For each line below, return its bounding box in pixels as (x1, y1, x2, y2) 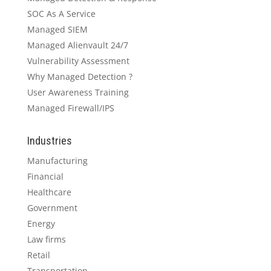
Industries (27, 134, 72, 147)
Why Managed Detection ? (27, 70, 132, 82)
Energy (27, 217, 55, 229)
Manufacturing (27, 154, 88, 166)
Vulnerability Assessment (27, 54, 129, 67)
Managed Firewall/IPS (27, 102, 114, 114)
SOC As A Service (27, 7, 96, 19)
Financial (27, 170, 64, 182)
